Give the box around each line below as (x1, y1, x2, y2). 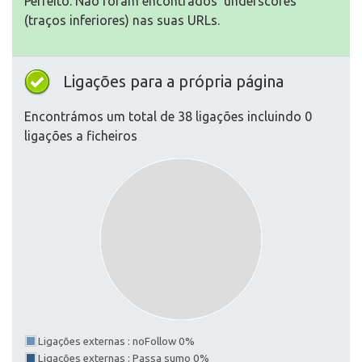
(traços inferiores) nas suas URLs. (24, 13, 220, 28)
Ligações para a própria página (63, 72, 284, 91)
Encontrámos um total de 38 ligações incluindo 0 (24, 109, 312, 124)
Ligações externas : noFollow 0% (38, 335, 195, 348)
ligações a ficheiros (24, 128, 137, 144)
